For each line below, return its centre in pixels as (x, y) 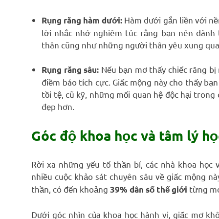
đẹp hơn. (58, 107)
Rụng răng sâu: (70, 70)
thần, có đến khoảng (71, 189)
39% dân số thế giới (149, 190)
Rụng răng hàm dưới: (82, 20)
